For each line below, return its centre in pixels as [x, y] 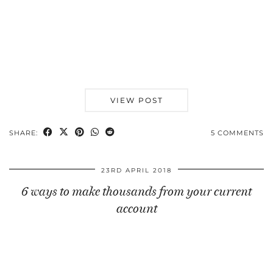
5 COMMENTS [237, 133]
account [136, 208]
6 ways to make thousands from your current [136, 191]
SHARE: [25, 133]
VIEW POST [136, 100]
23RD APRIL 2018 [136, 170]
